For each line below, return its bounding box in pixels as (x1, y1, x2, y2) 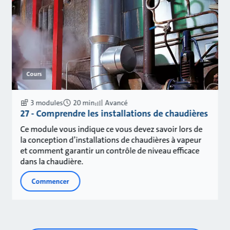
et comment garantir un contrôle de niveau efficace (20, 145, 200, 157)
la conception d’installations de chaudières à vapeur (20, 135, 202, 146)
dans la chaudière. (20, 156, 84, 167)
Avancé (105, 98, 128, 108)
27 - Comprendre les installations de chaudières (20, 107, 208, 120)
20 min (73, 98, 95, 108)
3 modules (30, 98, 63, 108)
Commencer (31, 177, 69, 186)
